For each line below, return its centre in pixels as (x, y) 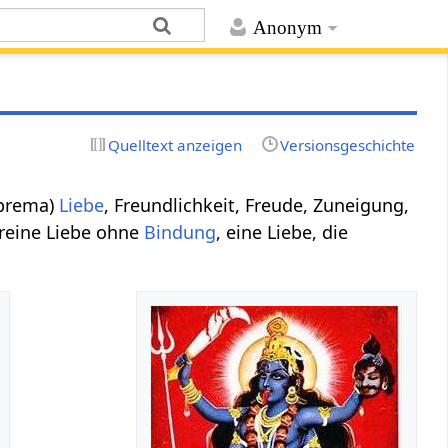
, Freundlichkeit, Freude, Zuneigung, (257, 204)
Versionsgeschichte (347, 144)
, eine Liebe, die (282, 231)
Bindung (180, 231)
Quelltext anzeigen (175, 144)
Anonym (287, 28)
